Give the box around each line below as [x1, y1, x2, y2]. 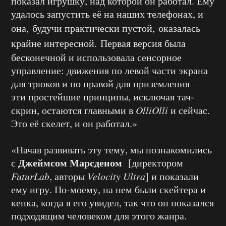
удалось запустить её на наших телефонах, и [11, 7, 203, 21]
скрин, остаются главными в [11, 103, 136, 118]
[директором [126, 156, 183, 170]
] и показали [145, 169, 199, 184]
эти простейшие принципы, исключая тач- [11, 90, 194, 104]
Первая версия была [100, 36, 186, 50]
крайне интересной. [11, 36, 100, 50]
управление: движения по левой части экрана [11, 64, 208, 78]
